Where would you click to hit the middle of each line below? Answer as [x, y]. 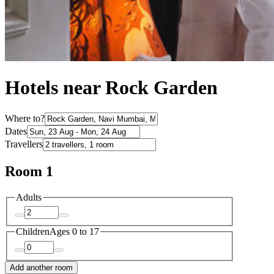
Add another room [41, 267]
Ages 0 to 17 [74, 232]
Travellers [24, 144]
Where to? [25, 118]
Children [33, 232]
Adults [29, 197]
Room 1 [29, 171]
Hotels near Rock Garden [111, 88]
